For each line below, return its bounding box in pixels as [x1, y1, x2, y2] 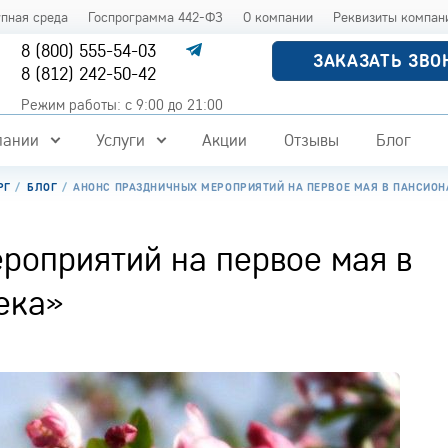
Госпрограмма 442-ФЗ [88, 8, 224, 26]
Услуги [95, 130, 145, 150]
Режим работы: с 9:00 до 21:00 [21, 95, 224, 114]
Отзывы [283, 130, 339, 150]
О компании [243, 8, 314, 26]
